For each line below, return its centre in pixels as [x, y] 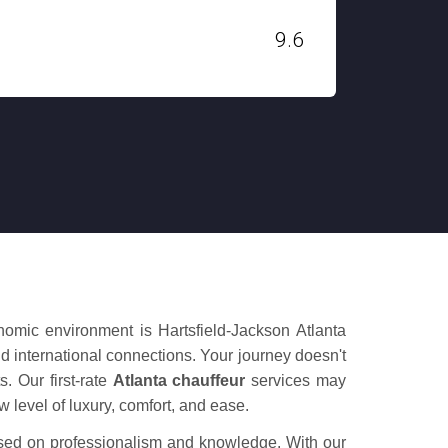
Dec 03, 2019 [237, 50]
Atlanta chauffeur [179, 380]
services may [296, 380]
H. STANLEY [236, 29]
